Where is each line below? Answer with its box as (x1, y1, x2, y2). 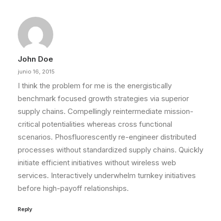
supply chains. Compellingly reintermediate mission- (18, 107, 193, 116)
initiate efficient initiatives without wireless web (18, 158, 176, 167)
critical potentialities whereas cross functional (18, 119, 172, 129)
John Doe (18, 54, 53, 64)
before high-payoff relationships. (18, 184, 129, 193)
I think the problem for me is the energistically (18, 81, 172, 90)
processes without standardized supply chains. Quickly (18, 145, 203, 154)
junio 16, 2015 (18, 68, 55, 75)
